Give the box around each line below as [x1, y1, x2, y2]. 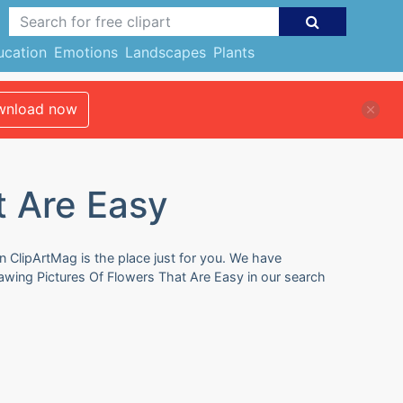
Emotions [53, 43, 118, 61]
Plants [212, 43, 255, 61]
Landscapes [124, 43, 206, 61]
